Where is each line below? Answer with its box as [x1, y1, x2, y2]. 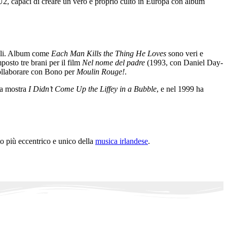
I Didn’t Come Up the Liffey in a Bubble [28, 84, 157, 93]
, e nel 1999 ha [157, 84, 204, 93]
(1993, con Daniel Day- [145, 58, 223, 67]
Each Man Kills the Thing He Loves [51, 49, 166, 58]
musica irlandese [95, 136, 148, 145]
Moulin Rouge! [77, 67, 125, 76]
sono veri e [166, 49, 203, 58]
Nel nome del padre [82, 58, 145, 67]
